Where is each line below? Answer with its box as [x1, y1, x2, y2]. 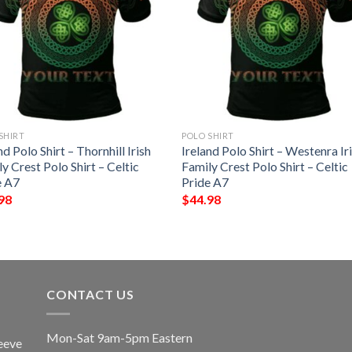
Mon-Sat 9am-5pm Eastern [46, 329, 192, 345]
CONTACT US [46, 287, 134, 302]
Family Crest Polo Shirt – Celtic [181, 159, 349, 174]
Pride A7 [181, 174, 229, 190]
